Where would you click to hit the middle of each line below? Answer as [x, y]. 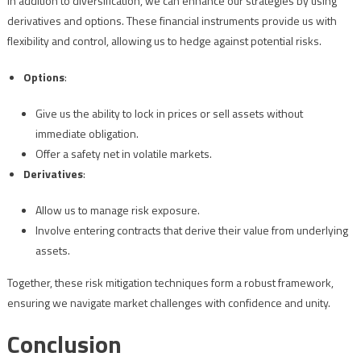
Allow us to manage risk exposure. [117, 210]
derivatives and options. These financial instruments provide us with [172, 21]
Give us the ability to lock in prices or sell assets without [169, 114]
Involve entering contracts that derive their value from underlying [191, 230]
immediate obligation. [87, 134]
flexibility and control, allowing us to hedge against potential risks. [164, 41]
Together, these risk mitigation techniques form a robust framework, [170, 283]
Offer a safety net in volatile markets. [123, 154]
